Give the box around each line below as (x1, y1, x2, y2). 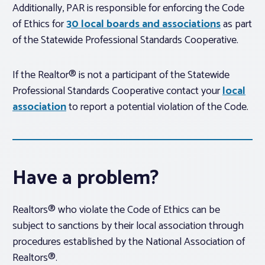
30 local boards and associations (66, 15, 221, 34)
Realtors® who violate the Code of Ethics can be (12, 201, 220, 219)
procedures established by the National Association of (12, 233, 245, 251)
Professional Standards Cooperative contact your (12, 82, 222, 101)
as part (221, 15, 252, 34)
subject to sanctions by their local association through (12, 217, 244, 235)
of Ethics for (12, 15, 66, 34)
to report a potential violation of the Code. (66, 98, 248, 117)
